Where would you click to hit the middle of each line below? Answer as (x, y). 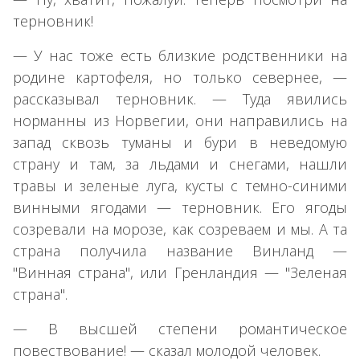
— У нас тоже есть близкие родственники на (180, 55)
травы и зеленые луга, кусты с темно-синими (180, 185)
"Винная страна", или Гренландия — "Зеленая (180, 272)
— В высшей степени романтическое (180, 328)
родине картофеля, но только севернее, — (180, 77)
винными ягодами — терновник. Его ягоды (180, 207)
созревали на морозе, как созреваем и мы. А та (180, 229)
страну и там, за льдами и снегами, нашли (180, 164)
